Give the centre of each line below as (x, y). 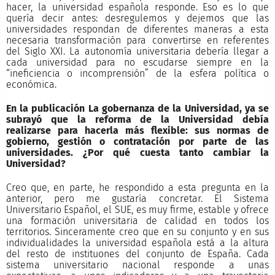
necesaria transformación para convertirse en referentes (137, 40)
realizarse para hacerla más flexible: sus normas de (137, 130)
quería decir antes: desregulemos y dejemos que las (137, 18)
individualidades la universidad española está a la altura (137, 243)
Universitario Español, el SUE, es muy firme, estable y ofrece (137, 210)
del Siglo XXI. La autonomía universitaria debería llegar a (137, 51)
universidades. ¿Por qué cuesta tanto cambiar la (137, 152)
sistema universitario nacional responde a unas (137, 265)
